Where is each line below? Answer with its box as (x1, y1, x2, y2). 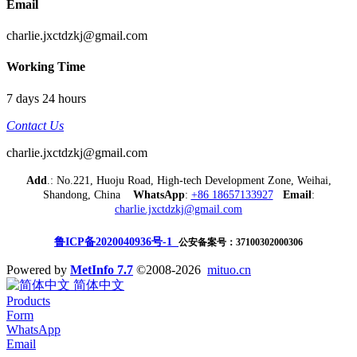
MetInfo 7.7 (70, 262, 133, 277)
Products (6, 293, 50, 308)
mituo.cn (207, 262, 251, 277)
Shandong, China (42, 188, 133, 201)
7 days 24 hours (6, 91, 86, 105)
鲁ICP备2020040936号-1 (54, 235, 178, 248)
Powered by (6, 262, 70, 277)
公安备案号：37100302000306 (178, 236, 303, 248)
